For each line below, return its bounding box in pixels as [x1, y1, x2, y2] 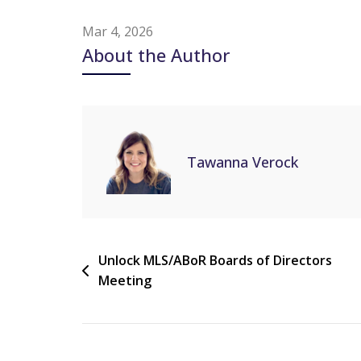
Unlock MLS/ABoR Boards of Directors [98, 251, 332, 270]
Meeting [98, 272, 151, 290]
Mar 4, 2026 [82, 23, 153, 41]
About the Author [82, 43, 230, 68]
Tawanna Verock [187, 151, 298, 172]
